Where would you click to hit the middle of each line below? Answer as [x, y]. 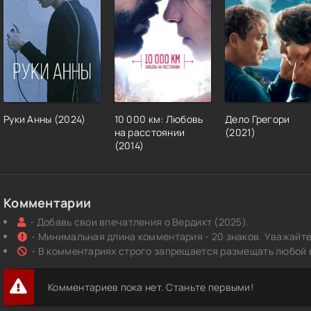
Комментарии [48, 203]
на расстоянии [150, 133]
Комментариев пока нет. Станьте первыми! [151, 287]
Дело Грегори [258, 119]
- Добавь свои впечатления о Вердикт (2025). [140, 222]
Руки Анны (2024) [45, 119]
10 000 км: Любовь [159, 119]
